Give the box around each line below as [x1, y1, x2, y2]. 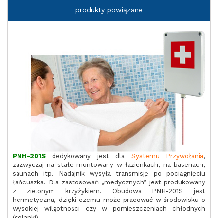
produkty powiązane [75, 6, 143, 14]
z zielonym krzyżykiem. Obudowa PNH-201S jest [13, 187, 205, 195]
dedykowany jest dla [52, 152, 131, 160]
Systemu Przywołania [131, 152, 204, 160]
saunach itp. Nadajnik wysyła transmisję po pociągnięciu [13, 169, 205, 177]
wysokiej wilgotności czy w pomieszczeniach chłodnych [13, 204, 205, 212]
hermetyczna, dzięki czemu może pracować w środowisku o [13, 196, 205, 203]
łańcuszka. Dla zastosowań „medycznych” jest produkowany [13, 178, 205, 186]
